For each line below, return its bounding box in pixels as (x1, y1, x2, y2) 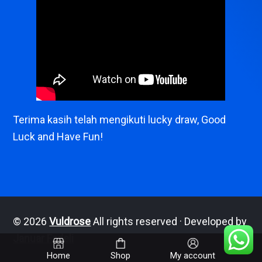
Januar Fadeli (13, 232, 74, 244)
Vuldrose (49, 215, 91, 227)
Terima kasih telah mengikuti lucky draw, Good (13, 113, 226, 126)
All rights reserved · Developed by (91, 215, 247, 227)
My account (170, 250, 215, 261)
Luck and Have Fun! (13, 130, 104, 143)
